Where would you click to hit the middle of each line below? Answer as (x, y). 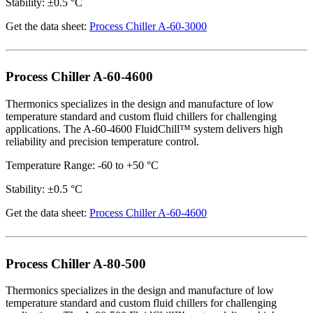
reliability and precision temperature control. (102, 141)
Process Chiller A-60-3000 (148, 26)
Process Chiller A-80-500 (76, 263)
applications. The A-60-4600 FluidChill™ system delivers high (144, 129)
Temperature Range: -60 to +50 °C (82, 165)
